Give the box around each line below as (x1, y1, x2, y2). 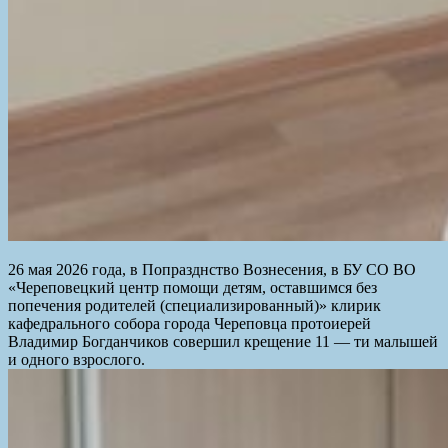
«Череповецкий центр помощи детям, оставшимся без (8, 278, 377, 296)
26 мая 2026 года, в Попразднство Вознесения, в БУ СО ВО (8, 260, 416, 278)
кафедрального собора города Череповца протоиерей (8, 314, 371, 332)
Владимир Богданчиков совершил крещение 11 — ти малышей (8, 332, 438, 350)
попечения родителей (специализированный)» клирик (8, 296, 381, 314)
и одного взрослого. (8, 350, 145, 368)
